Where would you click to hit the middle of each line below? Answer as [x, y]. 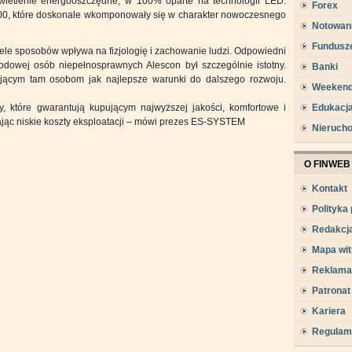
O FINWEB [327, 164]
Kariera [329, 311]
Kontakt [330, 189]
